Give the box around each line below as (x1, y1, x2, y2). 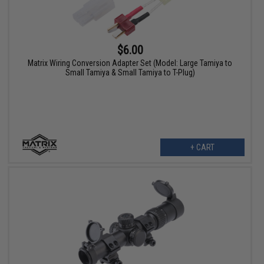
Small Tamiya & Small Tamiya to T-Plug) (65, 68, 195, 78)
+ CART (190, 143, 214, 153)
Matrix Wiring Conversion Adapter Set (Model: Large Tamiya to (28, 58, 233, 68)
